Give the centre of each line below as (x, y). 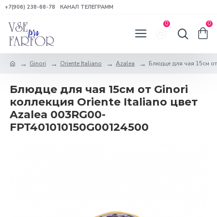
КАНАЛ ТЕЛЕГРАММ (87, 7)
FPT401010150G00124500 (79, 127)
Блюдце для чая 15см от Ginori (99, 89)
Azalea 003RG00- (58, 115)
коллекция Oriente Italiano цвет (104, 102)
